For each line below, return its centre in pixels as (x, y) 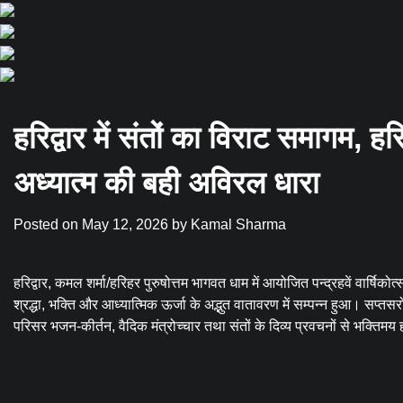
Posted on (48, 224)
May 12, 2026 (125, 224)
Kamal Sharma (238, 224)
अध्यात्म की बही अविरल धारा (166, 183)
